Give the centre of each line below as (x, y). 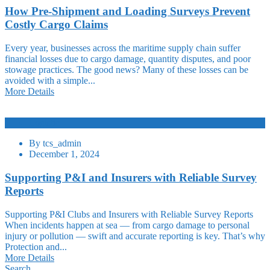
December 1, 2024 (64, 154)
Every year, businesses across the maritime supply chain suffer (123, 48)
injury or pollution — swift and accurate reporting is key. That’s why (135, 236)
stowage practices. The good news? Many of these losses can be (127, 70)
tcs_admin (62, 143)
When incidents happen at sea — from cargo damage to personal (127, 225)
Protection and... (36, 246)
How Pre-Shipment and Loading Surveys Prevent (127, 11)
